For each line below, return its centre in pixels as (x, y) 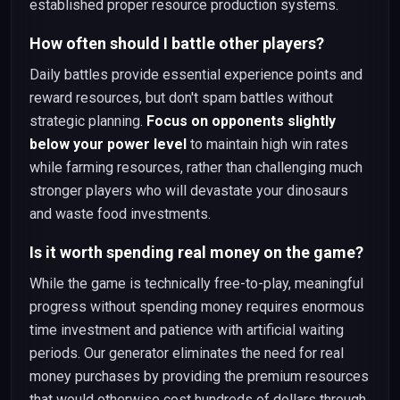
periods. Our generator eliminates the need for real (187, 353)
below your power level (108, 144)
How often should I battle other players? (177, 43)
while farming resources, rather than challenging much (196, 167)
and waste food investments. (120, 214)
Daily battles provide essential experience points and (196, 75)
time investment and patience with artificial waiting (187, 330)
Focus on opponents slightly (241, 121)
